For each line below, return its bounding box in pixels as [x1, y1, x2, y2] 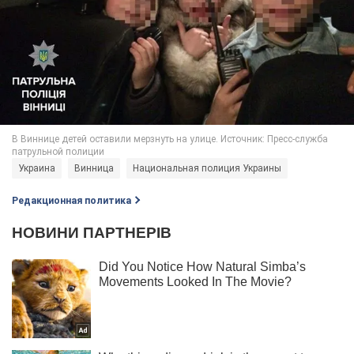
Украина [18, 162, 55, 174]
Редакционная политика [12, 194, 131, 206]
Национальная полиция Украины [133, 162, 281, 174]
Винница [74, 162, 114, 174]
